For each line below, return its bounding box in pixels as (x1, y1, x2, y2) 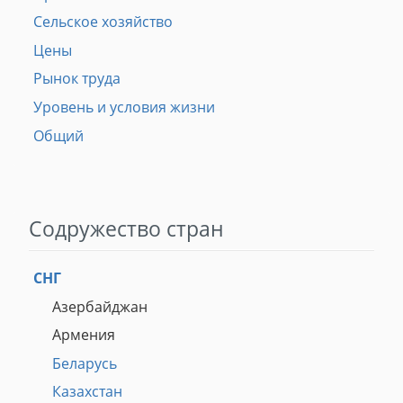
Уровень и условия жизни (32, 96, 215, 117)
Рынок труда (32, 68, 121, 89)
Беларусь (51, 353, 117, 373)
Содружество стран (29, 214, 224, 244)
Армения (51, 325, 115, 345)
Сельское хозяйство (32, 12, 173, 32)
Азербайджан (51, 296, 148, 317)
